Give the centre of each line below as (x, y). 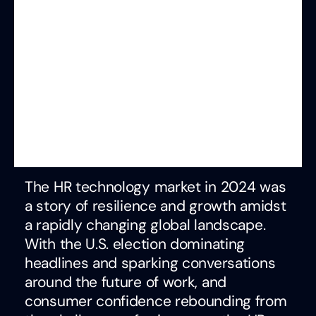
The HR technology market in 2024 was (156, 187)
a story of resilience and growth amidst (156, 206)
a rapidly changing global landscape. (145, 225)
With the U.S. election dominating (135, 244)
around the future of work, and (126, 282)
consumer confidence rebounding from (156, 302)
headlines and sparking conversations (150, 263)
